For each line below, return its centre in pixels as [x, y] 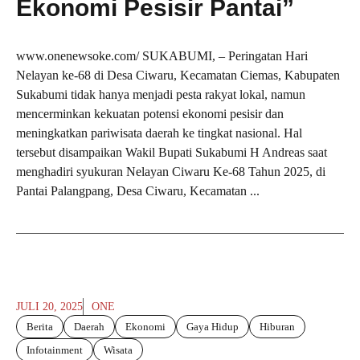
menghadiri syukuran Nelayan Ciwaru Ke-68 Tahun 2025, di [171, 172]
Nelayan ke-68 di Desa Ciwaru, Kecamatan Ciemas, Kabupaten [178, 76]
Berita [40, 327]
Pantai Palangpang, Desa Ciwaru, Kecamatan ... [138, 191]
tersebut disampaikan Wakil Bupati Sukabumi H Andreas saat [172, 153]
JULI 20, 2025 [49, 307]
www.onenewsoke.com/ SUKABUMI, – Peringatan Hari [162, 56]
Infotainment [55, 350]
